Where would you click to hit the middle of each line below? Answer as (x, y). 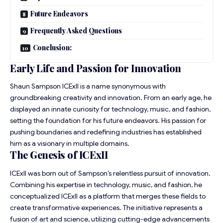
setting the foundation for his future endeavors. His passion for (108, 121)
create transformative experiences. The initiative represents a (106, 207)
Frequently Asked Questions (76, 31)
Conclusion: (52, 48)
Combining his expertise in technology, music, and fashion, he (106, 184)
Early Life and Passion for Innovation (96, 68)
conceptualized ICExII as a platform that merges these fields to (108, 196)
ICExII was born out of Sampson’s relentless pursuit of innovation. (110, 173)
